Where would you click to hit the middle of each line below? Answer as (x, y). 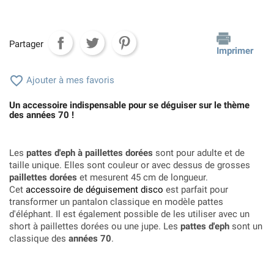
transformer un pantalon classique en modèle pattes (116, 202)
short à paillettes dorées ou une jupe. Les (95, 226)
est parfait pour (196, 189)
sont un (246, 226)
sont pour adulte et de (199, 153)
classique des (39, 238)
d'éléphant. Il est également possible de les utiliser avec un (129, 214)
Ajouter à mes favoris (69, 80)
